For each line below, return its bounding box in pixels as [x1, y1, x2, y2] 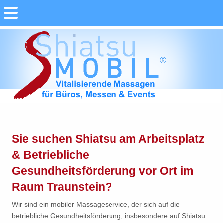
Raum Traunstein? [12, 180, 112, 193]
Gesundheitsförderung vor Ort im [12, 164, 193, 177]
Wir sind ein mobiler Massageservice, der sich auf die [12, 200, 180, 208]
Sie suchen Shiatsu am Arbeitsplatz [12, 132, 205, 145]
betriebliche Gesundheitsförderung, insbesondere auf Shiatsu [12, 212, 205, 220]
